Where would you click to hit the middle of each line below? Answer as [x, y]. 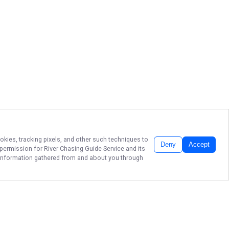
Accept [199, 145]
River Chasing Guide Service [84, 148]
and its [135, 148]
